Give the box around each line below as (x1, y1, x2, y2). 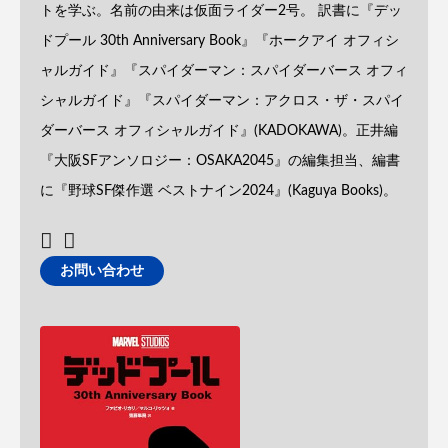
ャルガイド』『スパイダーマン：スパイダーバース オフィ (40, 63, 408, 78)
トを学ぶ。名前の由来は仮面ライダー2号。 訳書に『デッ (40, 3, 402, 18)
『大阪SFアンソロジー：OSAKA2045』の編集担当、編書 (40, 153, 400, 168)
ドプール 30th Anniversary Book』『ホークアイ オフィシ (40, 33, 399, 48)
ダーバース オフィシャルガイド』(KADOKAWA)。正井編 (40, 123, 398, 138)
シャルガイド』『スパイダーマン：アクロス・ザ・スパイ (40, 93, 404, 108)
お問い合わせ (60, 263, 144, 278)
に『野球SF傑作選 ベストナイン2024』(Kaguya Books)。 (40, 183, 397, 198)
